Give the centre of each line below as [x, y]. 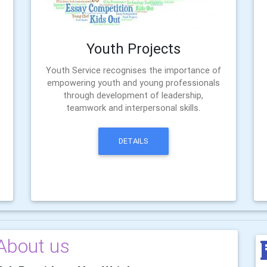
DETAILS [133, 141]
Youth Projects [133, 48]
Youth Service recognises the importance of [133, 70]
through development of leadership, [133, 95]
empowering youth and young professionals [133, 83]
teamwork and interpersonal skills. [133, 108]
